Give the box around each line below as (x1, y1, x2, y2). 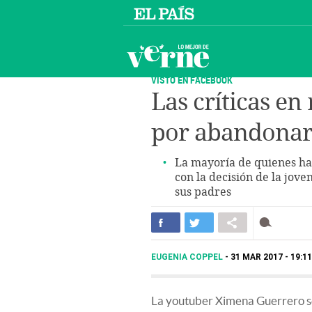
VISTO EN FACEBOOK (151, 73, 233, 86)
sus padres (175, 185, 231, 198)
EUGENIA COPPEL (151, 252, 225, 262)
